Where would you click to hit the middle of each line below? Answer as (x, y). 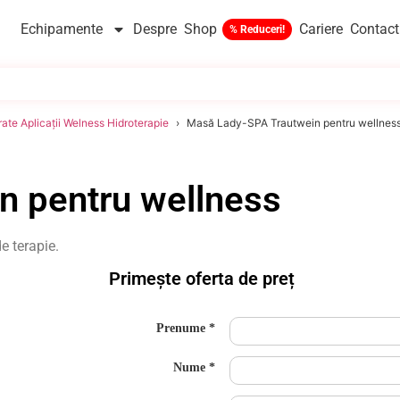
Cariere (321, 29)
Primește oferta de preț (202, 279)
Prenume (181, 329)
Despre (155, 29)
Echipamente (62, 29)
